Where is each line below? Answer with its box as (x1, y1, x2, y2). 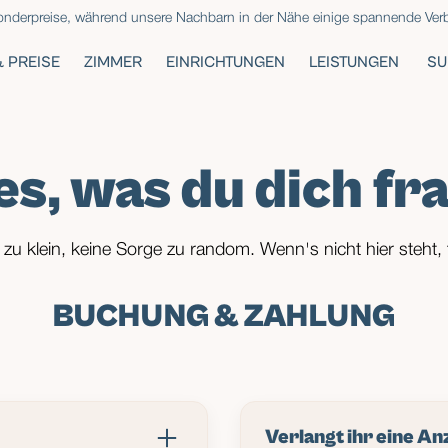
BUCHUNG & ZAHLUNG (53, 298, 395, 335)
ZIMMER (83, 52, 142, 71)
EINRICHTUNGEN (165, 52, 285, 71)
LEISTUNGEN (308, 52, 399, 71)
